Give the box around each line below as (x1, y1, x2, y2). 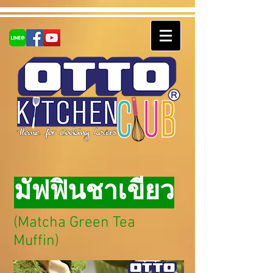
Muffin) (13, 232, 59, 250)
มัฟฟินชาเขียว (14, 177, 174, 208)
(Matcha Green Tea (13, 214, 135, 232)
